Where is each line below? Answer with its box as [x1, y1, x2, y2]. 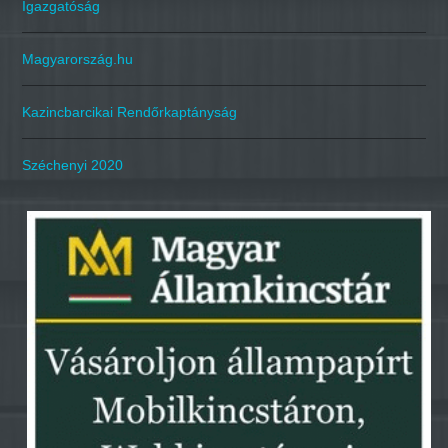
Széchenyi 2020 [22, 157, 124, 174]
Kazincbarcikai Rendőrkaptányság [22, 104, 238, 121]
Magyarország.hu [22, 51, 134, 68]
